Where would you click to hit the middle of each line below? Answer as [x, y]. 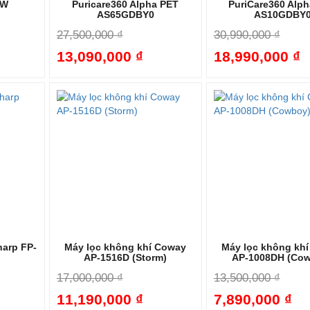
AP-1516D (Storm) [126, 258]
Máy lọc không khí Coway [126, 247]
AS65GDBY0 [125, 15]
